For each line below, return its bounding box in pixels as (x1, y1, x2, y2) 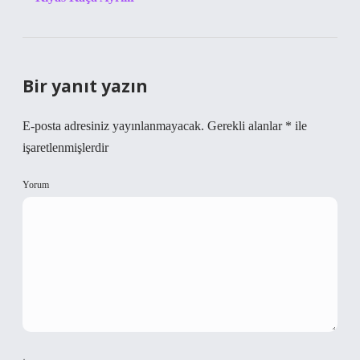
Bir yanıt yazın (22, 75, 148, 97)
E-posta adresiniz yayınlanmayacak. (22, 119, 204, 133)
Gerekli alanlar (207, 119, 285, 133)
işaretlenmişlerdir (22, 141, 108, 154)
